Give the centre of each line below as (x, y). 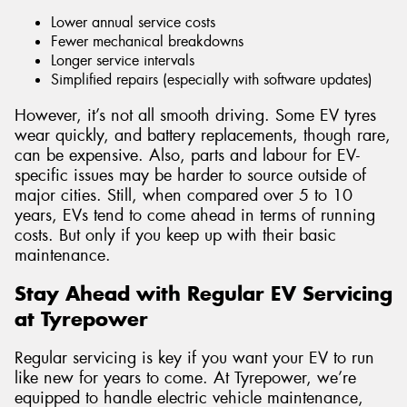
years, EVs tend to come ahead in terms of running (195, 215)
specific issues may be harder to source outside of (190, 175)
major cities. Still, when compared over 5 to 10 (184, 195)
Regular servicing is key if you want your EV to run (194, 357)
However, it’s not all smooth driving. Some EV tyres (195, 115)
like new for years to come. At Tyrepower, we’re (185, 377)
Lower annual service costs (133, 23)
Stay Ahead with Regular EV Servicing (203, 294)
